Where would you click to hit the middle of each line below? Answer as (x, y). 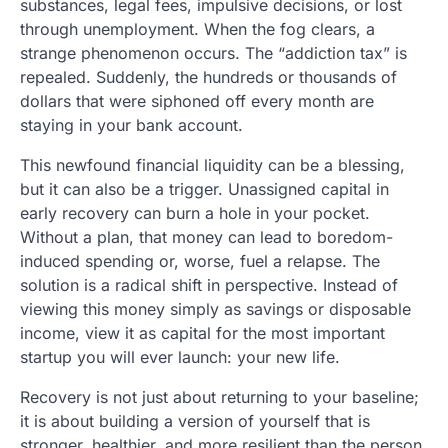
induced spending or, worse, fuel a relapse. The (200, 260)
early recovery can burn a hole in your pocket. (195, 212)
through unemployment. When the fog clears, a (197, 28)
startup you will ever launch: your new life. (180, 356)
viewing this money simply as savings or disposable (215, 308)
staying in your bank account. (131, 124)
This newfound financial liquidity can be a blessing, (212, 164)
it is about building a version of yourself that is (195, 420)
